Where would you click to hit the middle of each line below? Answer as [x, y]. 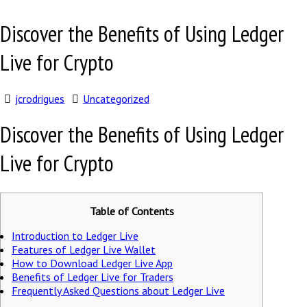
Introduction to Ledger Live [75, 235]
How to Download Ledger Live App [92, 263]
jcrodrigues [40, 98]
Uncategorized [116, 98]
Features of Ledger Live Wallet [84, 249]
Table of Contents [132, 211]
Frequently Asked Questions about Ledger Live [118, 290]
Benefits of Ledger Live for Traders [93, 277]
